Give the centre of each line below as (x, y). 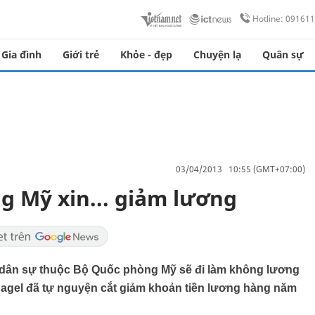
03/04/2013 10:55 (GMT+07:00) (240, 169)
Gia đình (21, 54)
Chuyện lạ (217, 54)
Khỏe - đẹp (146, 54)
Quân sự (283, 54)
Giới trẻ (81, 54)
